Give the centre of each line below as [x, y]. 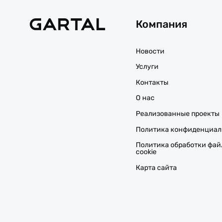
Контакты [152, 82]
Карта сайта [157, 167]
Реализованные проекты [178, 113]
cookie [146, 152]
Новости [150, 51]
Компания [162, 24]
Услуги [147, 67]
